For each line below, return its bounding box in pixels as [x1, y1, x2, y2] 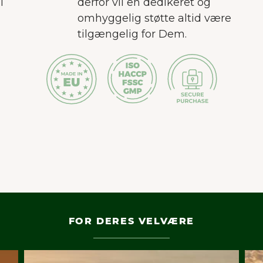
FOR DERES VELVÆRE [68, 215, 195, 227]
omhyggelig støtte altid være [77, 12, 231, 25]
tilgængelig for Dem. [77, 28, 187, 41]
